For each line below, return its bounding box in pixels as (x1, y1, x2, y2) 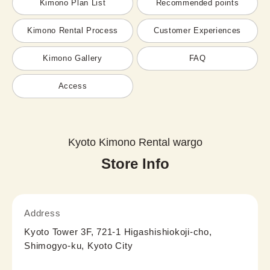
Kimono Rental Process (27, 26, 118, 36)
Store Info (101, 155, 169, 172)
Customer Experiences (154, 26, 241, 36)
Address (24, 207, 61, 218)
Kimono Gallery (43, 54, 102, 63)
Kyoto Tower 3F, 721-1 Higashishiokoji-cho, (24, 226, 212, 237)
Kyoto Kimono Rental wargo (67, 136, 202, 148)
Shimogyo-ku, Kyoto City (24, 240, 133, 251)
